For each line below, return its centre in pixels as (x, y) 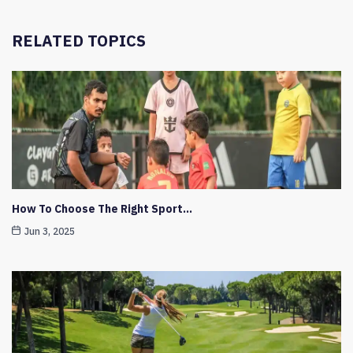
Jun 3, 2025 (50, 232)
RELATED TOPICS (79, 41)
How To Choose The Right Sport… (102, 209)
